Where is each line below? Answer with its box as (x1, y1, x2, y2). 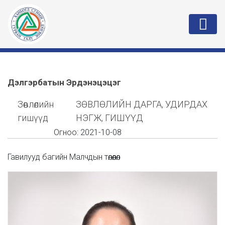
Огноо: (53, 128, 80, 137)
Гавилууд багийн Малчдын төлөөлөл (8, 152, 120, 162)
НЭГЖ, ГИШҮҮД (76, 113, 144, 123)
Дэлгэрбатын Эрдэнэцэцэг (8, 77, 121, 87)
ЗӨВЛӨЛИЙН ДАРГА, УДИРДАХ (76, 99, 208, 109)
